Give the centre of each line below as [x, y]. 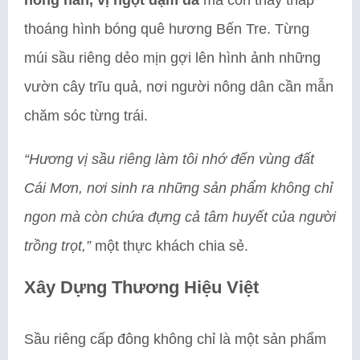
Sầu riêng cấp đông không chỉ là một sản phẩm [175, 339]
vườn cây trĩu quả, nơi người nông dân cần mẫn [179, 86]
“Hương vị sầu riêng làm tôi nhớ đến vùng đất [169, 159]
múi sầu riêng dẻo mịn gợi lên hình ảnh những [172, 57]
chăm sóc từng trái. [86, 115]
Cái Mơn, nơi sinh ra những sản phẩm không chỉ [178, 188]
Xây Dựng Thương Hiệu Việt [141, 287]
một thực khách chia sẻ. [170, 245]
